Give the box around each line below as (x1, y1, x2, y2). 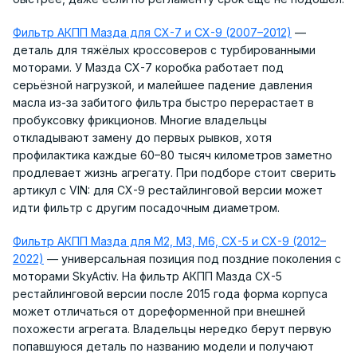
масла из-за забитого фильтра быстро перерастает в (13, 96, 314, 110)
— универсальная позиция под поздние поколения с (44, 252, 341, 266)
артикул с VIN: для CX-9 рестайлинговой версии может (13, 183, 323, 198)
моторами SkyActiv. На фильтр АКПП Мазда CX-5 (13, 269, 282, 284)
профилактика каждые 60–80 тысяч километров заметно (13, 148, 332, 163)
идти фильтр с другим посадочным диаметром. (13, 201, 280, 215)
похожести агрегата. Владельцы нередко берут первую (13, 322, 331, 336)
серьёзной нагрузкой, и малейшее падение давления (13, 78, 312, 92)
